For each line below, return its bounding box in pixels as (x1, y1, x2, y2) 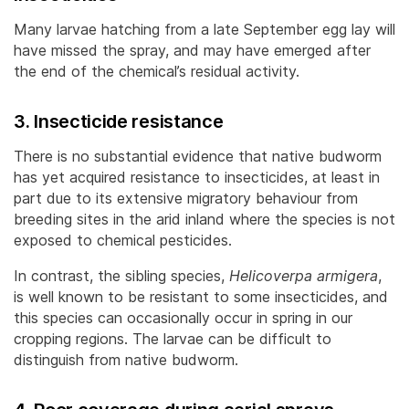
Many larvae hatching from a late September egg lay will (14, 19, 395, 38)
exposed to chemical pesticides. (14, 230, 232, 249)
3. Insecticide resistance (14, 110, 224, 132)
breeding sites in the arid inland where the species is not (14, 209, 395, 228)
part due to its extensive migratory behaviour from (14, 188, 358, 207)
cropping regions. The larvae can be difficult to (14, 329, 331, 348)
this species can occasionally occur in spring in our (14, 308, 352, 327)
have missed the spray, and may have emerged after (14, 40, 371, 59)
